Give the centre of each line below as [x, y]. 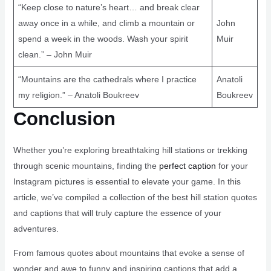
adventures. [36, 229]
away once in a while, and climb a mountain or [106, 23]
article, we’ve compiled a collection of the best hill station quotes [135, 198]
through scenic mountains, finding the [86, 166]
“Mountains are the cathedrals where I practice [107, 80]
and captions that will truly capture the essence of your [117, 213]
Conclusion [64, 119]
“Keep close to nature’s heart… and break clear [109, 8]
